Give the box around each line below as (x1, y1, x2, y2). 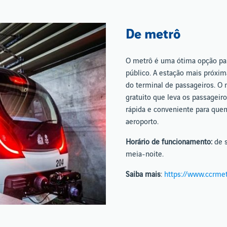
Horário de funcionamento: (126, 138, 214, 146)
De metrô (126, 27, 180, 42)
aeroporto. (126, 118, 159, 126)
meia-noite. (126, 150, 164, 159)
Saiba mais (126, 170, 161, 179)
